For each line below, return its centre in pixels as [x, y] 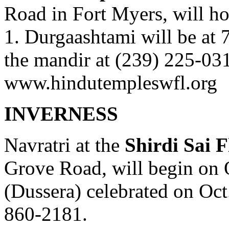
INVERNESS [61, 113]
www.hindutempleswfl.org [111, 82]
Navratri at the [62, 145]
